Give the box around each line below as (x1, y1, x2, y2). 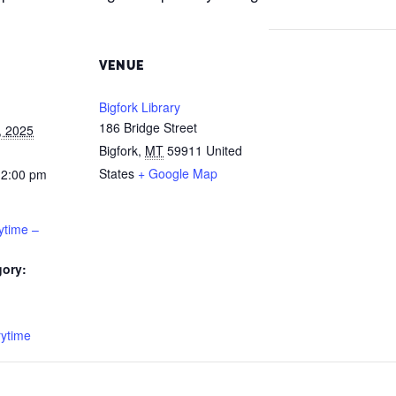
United (206, 141, 242, 159)
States (99, 164, 134, 182)
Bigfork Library (99, 98, 180, 116)
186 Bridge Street (99, 118, 197, 136)
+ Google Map (138, 164, 217, 182)
